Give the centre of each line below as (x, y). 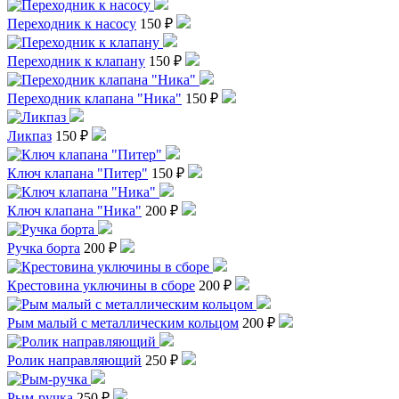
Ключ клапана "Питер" (77, 173)
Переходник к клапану (76, 61)
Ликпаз (29, 135)
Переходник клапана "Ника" (94, 98)
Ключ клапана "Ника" (74, 210)
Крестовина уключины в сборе (101, 285)
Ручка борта (44, 248)
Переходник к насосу (72, 23)
